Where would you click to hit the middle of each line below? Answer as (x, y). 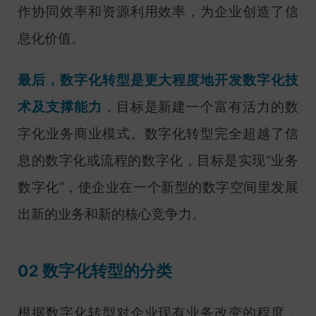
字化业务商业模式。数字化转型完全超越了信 (158, 134)
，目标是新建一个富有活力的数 (200, 107)
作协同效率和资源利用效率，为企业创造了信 (158, 12)
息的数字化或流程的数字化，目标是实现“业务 (158, 161)
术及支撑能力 (60, 107)
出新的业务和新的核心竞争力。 (111, 214)
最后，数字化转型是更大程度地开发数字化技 (158, 80)
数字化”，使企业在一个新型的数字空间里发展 (158, 188)
